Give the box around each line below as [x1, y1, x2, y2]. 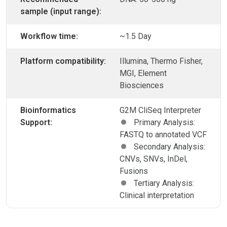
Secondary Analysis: [132, 142, 205, 152]
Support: [20, 118, 52, 128]
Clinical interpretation [120, 191, 194, 201]
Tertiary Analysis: [132, 178, 194, 188]
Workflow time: [20, 31, 78, 42]
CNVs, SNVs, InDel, [120, 154, 187, 164]
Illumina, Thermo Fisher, [120, 56, 203, 66]
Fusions [120, 166, 148, 176]
